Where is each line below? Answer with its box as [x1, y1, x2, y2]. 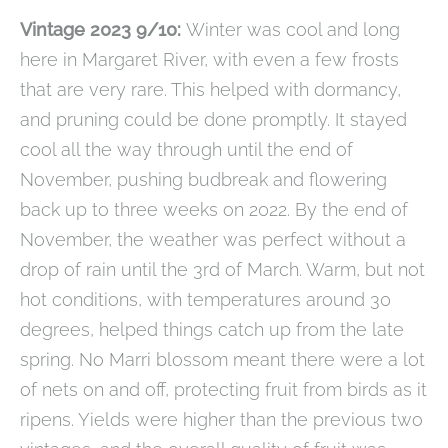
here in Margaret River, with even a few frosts [20, 49, 399, 71]
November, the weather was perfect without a [20, 229, 406, 251]
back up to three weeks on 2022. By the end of [20, 199, 408, 221]
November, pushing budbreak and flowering [20, 169, 387, 191]
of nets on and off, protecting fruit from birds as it [20, 379, 427, 401]
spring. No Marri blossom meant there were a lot [20, 349, 425, 371]
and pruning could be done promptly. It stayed [20, 109, 407, 131]
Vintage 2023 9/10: [20, 19, 186, 41]
